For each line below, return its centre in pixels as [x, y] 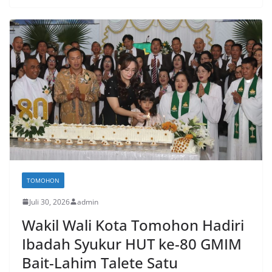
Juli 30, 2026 [49, 202]
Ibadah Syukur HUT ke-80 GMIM [132, 243]
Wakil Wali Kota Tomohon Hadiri [133, 225]
